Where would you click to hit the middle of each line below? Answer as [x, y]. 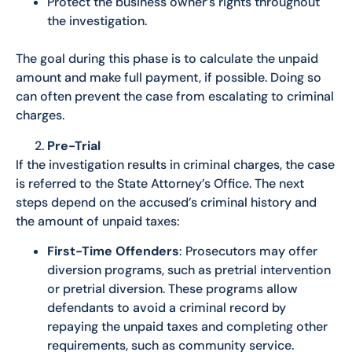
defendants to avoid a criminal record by [167, 308]
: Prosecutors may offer [248, 251]
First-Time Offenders [113, 251]
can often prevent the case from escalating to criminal [175, 97]
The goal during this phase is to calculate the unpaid [167, 59]
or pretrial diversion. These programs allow [172, 289]
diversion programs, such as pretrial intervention [189, 270]
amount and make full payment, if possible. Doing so [169, 78]
